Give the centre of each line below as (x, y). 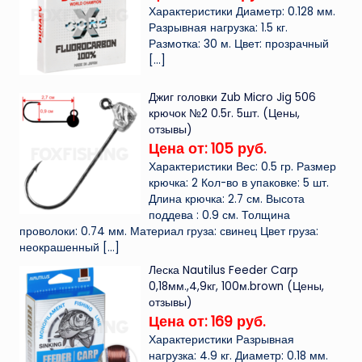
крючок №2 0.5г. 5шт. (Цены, (225, 113)
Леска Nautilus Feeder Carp (224, 270)
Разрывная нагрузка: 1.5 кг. (219, 27)
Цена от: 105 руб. (208, 148)
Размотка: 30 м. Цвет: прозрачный (239, 44)
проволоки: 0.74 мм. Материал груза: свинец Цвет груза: (169, 231)
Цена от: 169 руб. (207, 321)
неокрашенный (59, 247)
